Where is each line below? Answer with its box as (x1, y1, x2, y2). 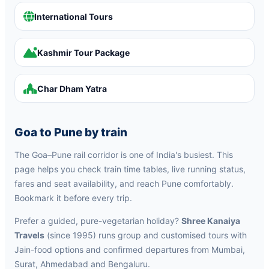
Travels (14, 230, 44, 240)
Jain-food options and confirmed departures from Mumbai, (14, 244, 245, 255)
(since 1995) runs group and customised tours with (44, 230, 247, 240)
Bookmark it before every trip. (14, 193, 132, 203)
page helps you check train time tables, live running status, (14, 164, 246, 174)
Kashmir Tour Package (37, 47, 130, 58)
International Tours (34, 11, 113, 22)
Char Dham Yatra (37, 83, 107, 94)
